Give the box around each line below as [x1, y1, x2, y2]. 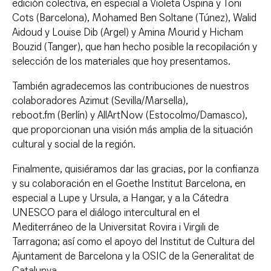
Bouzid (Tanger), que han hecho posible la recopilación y [12, 41, 257, 54]
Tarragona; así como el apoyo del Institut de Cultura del [12, 235, 255, 249]
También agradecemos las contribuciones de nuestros [12, 80, 249, 93]
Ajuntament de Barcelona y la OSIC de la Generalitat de [12, 250, 254, 263]
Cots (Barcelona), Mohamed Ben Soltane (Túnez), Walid [12, 11, 256, 25]
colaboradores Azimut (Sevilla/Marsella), [12, 94, 188, 108]
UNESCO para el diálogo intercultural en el [12, 206, 200, 220]
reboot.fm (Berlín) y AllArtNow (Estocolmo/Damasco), [12, 109, 247, 122]
